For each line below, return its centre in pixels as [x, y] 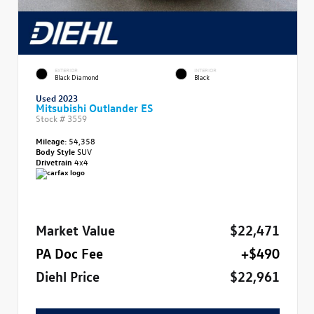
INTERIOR [205, 69]
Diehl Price [68, 275]
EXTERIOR [66, 69]
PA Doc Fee [69, 252]
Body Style [56, 151]
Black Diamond [77, 77]
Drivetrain [55, 162]
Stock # [52, 118]
